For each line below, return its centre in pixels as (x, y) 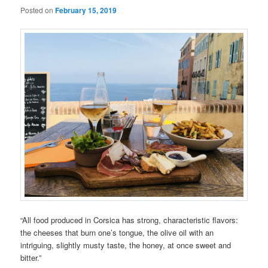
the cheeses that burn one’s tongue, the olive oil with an (117, 233)
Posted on (38, 10)
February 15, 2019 (86, 10)
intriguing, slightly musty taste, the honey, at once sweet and (126, 245)
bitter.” (31, 258)
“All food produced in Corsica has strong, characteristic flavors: (130, 220)
